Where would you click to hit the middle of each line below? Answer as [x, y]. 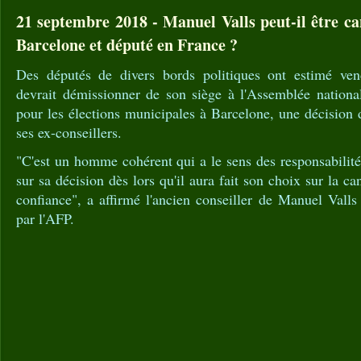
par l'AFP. [45, 218]
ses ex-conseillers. [69, 133]
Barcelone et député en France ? [127, 44]
